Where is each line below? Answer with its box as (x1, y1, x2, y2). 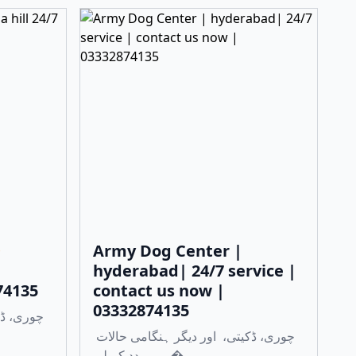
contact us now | (93, 280, 225, 301)
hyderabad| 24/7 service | (93, 260, 296, 281)
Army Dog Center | (93, 240, 242, 261)
